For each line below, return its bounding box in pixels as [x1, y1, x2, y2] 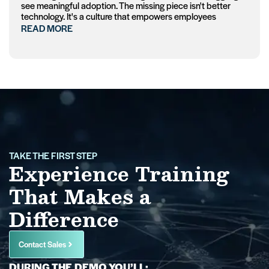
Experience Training [9, 157, 229, 190]
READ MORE [21, 22, 73, 35]
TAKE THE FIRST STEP [9, 149, 97, 162]
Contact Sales [19, 238, 66, 250]
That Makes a [9, 180, 151, 213]
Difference [9, 203, 119, 236]
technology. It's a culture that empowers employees [21, 10, 216, 23]
